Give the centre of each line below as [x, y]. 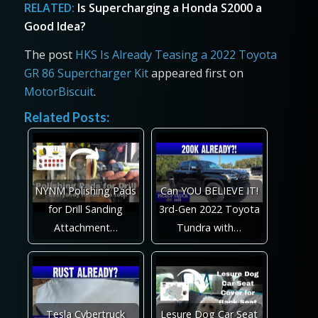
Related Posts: [66, 117]
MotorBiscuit [59, 91]
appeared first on [196, 73]
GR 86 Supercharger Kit [86, 73]
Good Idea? [55, 27]
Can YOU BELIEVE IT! [209, 190]
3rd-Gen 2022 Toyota [209, 209]
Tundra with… [209, 227]
